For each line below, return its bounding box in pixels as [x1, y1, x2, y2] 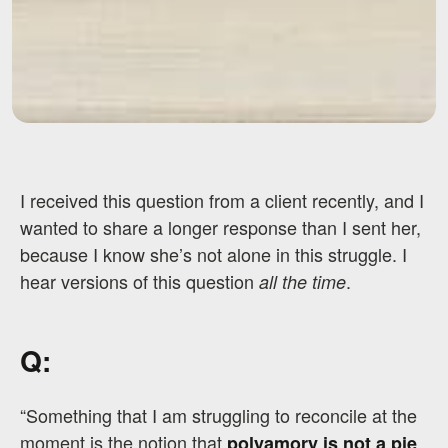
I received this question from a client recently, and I [20, 186, 424, 213]
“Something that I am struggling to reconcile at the [20, 401, 417, 428]
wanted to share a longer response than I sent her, [20, 213, 421, 240]
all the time [259, 268, 346, 294]
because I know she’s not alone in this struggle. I [20, 240, 407, 267]
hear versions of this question [20, 267, 259, 294]
